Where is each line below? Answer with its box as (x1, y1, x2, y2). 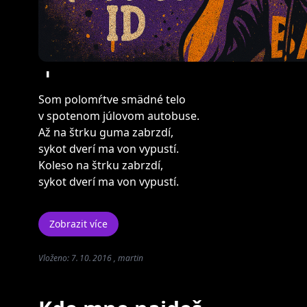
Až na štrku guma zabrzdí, (38, 125, 173, 140)
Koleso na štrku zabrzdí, (38, 158, 163, 173)
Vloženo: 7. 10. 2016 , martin (38, 252, 143, 264)
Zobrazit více (49, 217, 108, 230)
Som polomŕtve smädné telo (38, 92, 186, 107)
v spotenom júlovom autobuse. (38, 108, 199, 123)
